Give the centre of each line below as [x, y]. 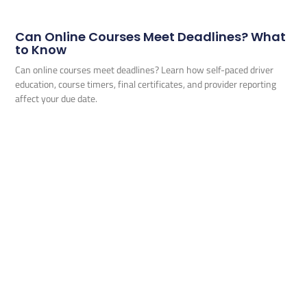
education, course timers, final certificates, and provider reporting [146, 84]
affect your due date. [57, 99]
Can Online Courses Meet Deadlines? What [151, 37]
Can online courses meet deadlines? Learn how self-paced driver [145, 70]
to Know [41, 50]
